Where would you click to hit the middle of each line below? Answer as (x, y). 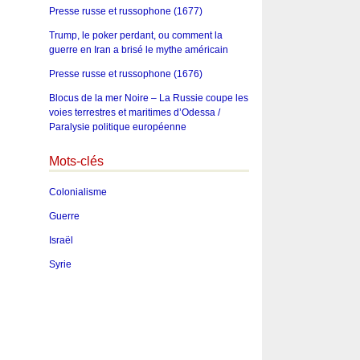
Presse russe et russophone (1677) (125, 11)
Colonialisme (78, 192)
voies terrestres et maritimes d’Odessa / (134, 112)
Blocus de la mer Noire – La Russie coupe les (148, 98)
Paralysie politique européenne (117, 127)
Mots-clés (76, 161)
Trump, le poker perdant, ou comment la (135, 35)
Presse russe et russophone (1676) (125, 74)
